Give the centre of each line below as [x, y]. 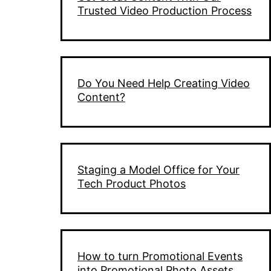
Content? [101, 97]
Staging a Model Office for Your [158, 170]
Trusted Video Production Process [165, 11]
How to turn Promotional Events [160, 256]
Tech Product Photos [132, 184]
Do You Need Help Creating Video [164, 83]
